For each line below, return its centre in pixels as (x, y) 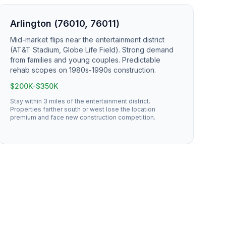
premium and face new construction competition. (82, 117)
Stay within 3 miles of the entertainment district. (80, 101)
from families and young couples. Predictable (85, 60)
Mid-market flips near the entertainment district (87, 40)
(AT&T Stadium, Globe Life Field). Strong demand (92, 50)
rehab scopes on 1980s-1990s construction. (83, 70)
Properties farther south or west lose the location (82, 109)
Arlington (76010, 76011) (65, 23)
